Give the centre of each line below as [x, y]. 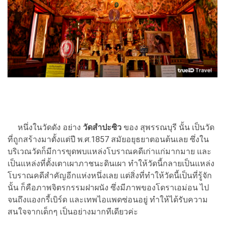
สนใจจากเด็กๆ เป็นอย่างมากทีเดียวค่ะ [73, 211]
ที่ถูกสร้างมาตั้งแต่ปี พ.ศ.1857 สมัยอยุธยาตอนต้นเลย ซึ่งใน [108, 139]
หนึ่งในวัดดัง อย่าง [44, 127]
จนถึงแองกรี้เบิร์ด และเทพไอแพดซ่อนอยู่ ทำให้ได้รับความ [108, 199]
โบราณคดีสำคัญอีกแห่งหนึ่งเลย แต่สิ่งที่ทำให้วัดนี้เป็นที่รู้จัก [110, 175]
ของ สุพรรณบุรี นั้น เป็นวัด [168, 127]
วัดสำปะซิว [101, 127]
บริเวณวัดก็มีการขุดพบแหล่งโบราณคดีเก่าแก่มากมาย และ [109, 151]
